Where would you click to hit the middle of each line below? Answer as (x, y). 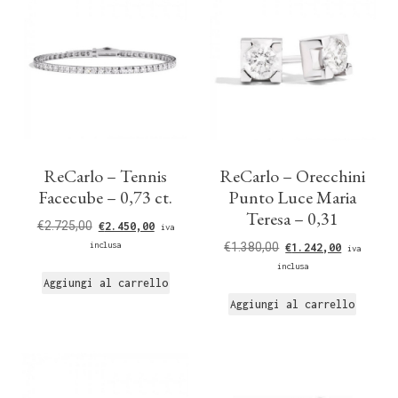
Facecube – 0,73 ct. (106, 198)
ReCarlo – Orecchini (293, 176)
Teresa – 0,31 (293, 219)
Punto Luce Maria (293, 198)
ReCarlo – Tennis (106, 176)
